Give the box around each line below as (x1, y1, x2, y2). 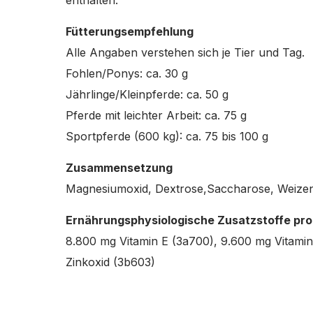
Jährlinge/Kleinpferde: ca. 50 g (65, 87, 228, 101)
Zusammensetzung (65, 160, 173, 175)
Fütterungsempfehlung (65, 24, 194, 38)
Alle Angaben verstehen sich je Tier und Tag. (65, 45, 305, 59)
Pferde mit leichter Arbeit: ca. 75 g (65, 108, 247, 122)
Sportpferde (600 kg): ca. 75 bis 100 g (65, 129, 268, 143)
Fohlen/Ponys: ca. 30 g (65, 66, 188, 80)
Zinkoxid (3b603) (65, 254, 155, 269)
